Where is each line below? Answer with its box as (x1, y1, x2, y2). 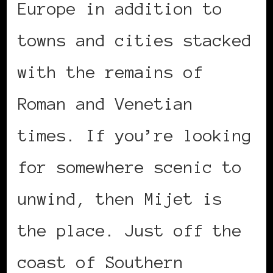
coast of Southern (18, 252, 183, 271)
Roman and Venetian (18, 94, 193, 113)
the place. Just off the (18, 221, 242, 239)
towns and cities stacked (18, 30, 252, 49)
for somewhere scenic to (18, 157, 242, 176)
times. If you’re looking (18, 126, 252, 144)
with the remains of (18, 62, 203, 81)
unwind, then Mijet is (18, 189, 222, 208)
